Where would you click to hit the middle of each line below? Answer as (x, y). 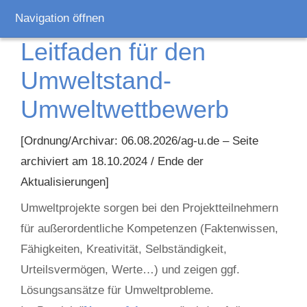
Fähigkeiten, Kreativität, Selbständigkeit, (124, 249)
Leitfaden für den (113, 52)
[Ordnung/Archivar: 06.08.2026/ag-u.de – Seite (139, 141)
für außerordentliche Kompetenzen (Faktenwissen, (149, 229)
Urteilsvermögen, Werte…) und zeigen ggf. (130, 270)
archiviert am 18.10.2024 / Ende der (112, 161)
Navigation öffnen (60, 18)
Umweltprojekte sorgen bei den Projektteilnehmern (149, 208)
